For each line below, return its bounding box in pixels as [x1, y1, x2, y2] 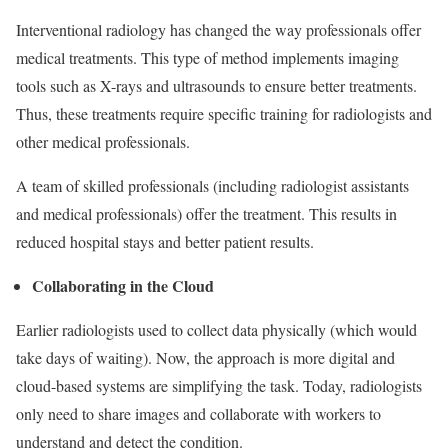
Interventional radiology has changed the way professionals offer [16, 18, 421, 40]
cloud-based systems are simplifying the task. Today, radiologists [16, 374, 422, 396]
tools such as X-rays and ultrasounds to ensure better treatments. [16, 74, 417, 96]
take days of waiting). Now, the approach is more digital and [16, 346, 395, 368]
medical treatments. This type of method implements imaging [16, 46, 399, 68]
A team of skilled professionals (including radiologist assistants [16, 174, 409, 196]
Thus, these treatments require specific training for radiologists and [16, 102, 432, 124]
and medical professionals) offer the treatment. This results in [16, 202, 397, 224]
